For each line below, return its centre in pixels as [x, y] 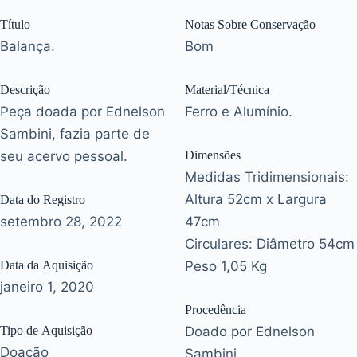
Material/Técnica [227, 89]
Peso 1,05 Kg [226, 266]
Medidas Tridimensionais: [267, 177]
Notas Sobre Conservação [250, 24]
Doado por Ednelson [250, 331]
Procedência [216, 309]
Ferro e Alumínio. [239, 111]
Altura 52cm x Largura [256, 199]
